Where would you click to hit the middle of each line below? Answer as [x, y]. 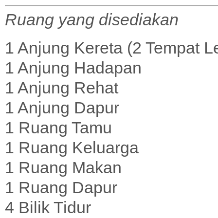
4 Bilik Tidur [48, 207]
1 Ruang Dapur [61, 187]
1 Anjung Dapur [62, 107]
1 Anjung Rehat [62, 87]
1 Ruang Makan [63, 167]
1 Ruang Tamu [58, 127]
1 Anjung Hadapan [73, 67]
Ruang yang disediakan [92, 19]
